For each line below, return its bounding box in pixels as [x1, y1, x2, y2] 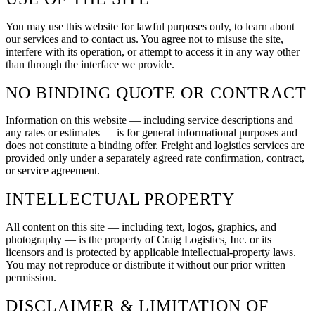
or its [247, 233, 271, 246]
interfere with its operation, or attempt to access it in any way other [6, 45, 300, 58]
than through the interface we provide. [6, 58, 174, 70]
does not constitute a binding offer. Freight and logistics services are [6, 139, 304, 152]
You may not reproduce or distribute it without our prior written [6, 259, 285, 271]
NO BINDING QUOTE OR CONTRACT [6, 83, 307, 102]
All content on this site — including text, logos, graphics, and [6, 221, 276, 233]
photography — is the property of [6, 233, 157, 246]
